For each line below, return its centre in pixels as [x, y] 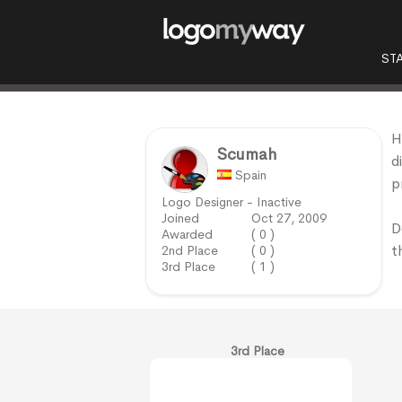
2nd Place [190, 250]
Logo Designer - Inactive [232, 202]
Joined [180, 218]
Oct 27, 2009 [289, 218]
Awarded [187, 234]
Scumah [247, 154]
